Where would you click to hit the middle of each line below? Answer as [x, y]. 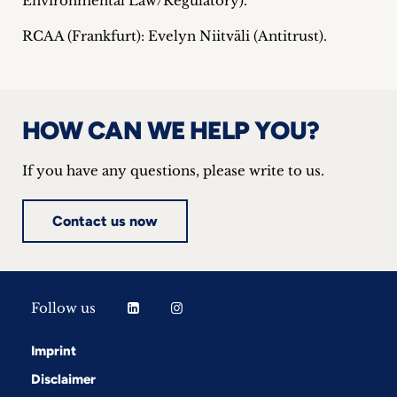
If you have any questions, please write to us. [173, 171]
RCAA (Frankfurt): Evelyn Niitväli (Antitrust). [175, 36]
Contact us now [105, 221]
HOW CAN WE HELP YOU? [171, 130]
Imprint [54, 351]
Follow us [63, 308]
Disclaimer [63, 379]
